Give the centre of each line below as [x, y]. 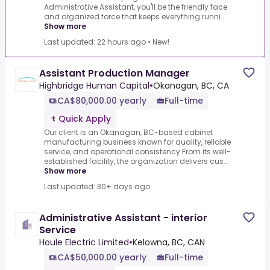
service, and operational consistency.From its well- [137, 152]
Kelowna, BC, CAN [169, 243]
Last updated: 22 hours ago [95, 42]
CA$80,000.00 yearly [102, 101]
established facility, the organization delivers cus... [137, 162]
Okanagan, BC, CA [191, 86]
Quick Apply [85, 119]
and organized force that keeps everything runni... [135, 17]
